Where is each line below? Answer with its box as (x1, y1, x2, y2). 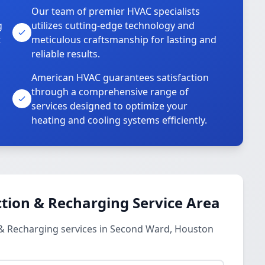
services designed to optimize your (31, 99, 188, 112)
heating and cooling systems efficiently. (31, 114, 208, 127)
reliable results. (31, 47, 101, 60)
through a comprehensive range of (31, 85, 189, 98)
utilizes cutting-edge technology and (31, 19, 195, 32)
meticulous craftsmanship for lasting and (31, 33, 217, 46)
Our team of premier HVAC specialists (31, 5, 201, 18)
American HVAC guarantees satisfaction (31, 71, 209, 84)
